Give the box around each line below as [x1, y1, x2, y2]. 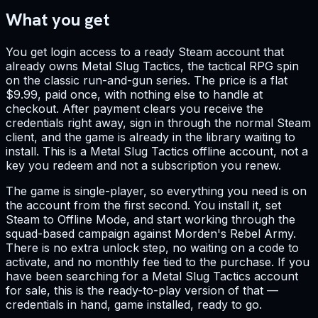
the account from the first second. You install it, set [6, 198, 281, 213]
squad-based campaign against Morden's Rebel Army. [6, 226, 296, 241]
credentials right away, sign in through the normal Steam [6, 116, 311, 131]
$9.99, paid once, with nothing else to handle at [6, 87, 263, 102]
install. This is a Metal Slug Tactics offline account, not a [6, 144, 308, 159]
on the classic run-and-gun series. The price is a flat [6, 73, 287, 88]
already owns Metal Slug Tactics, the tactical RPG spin [6, 59, 299, 74]
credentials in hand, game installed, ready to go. [6, 297, 262, 312]
